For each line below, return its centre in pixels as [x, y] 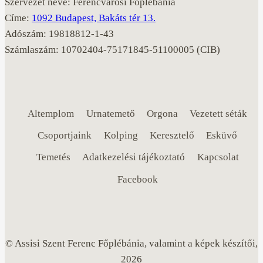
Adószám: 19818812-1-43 [59, 34]
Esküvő [222, 136]
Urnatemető [110, 114]
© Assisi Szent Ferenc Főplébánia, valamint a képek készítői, [131, 243]
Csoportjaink [65, 136]
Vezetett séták [219, 114]
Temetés [53, 157]
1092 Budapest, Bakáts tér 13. [94, 18]
